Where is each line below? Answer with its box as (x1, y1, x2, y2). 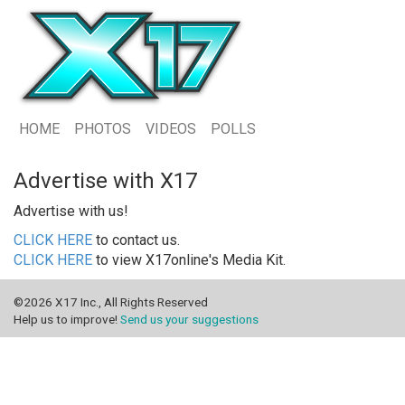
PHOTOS (74, 119, 131, 137)
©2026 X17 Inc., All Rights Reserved (14, 295, 208, 309)
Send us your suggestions (120, 312, 259, 326)
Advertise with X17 (14, 168, 197, 193)
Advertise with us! (14, 202, 128, 220)
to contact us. (92, 231, 180, 249)
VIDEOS (146, 119, 196, 137)
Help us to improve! (14, 312, 120, 326)
